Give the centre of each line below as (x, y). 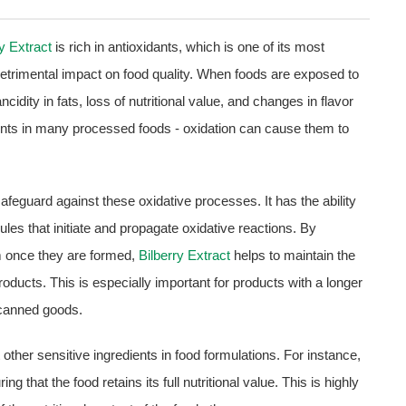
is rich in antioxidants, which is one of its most (188, 47)
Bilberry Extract (184, 256)
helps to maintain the (293, 256)
